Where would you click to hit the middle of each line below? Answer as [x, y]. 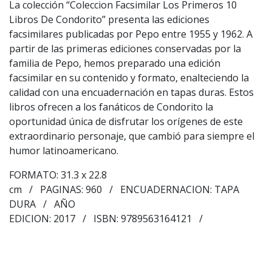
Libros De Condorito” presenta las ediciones [109, 20]
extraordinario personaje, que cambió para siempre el [132, 136]
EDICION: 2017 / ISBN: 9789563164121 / [108, 219]
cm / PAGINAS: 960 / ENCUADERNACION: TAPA [124, 190]
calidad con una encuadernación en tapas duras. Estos [131, 93]
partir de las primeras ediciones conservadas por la [125, 49]
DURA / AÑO [42, 204]
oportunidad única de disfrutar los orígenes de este [126, 122]
